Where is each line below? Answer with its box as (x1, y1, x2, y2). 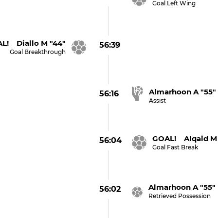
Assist (149, 97, 166, 104)
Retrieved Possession (148, 192, 211, 200)
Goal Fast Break (152, 144, 199, 151)
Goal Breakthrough (9, 48, 66, 55)
